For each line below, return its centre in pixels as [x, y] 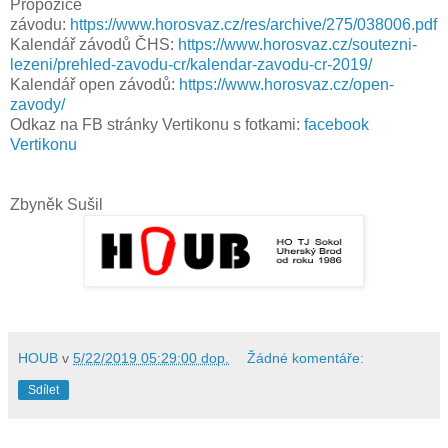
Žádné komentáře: [306, 358]
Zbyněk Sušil [56, 205]
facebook [334, 125]
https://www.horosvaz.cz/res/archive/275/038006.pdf [253, 25]
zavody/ [37, 105]
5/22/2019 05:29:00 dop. [151, 358]
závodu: [40, 25]
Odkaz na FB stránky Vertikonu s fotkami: [155, 125]
